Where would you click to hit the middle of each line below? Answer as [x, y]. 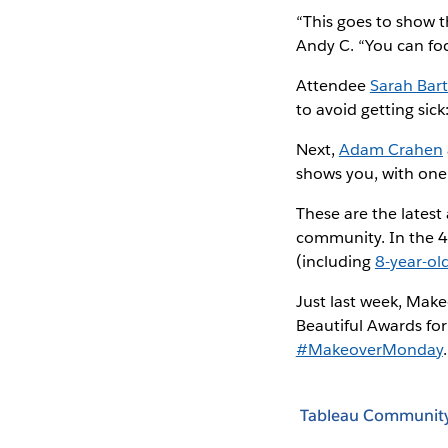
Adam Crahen [391, 149]
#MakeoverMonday [369, 349]
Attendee [332, 85]
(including [335, 261]
